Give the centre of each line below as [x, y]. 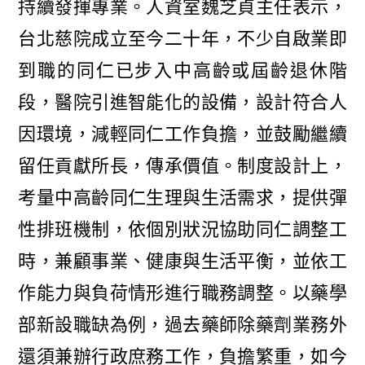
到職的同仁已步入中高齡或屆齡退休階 [182, 71]
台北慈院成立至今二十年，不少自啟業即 [182, 39]
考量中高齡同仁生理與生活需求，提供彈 [182, 198]
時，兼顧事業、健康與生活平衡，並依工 [182, 262]
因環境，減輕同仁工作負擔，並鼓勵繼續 [182, 134]
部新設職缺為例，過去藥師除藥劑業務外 [182, 325]
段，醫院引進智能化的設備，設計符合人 [182, 103]
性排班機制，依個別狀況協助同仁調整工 [182, 230]
